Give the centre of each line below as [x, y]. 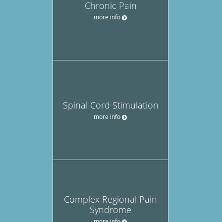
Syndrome [111, 210]
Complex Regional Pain [111, 199]
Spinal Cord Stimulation [111, 105]
